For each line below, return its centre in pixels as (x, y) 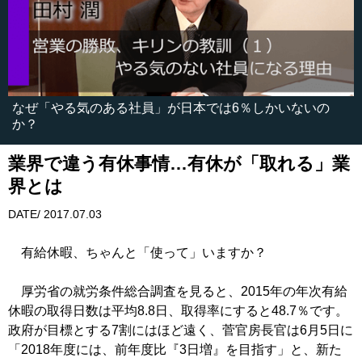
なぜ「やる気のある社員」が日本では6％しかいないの (171, 108)
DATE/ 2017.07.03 (55, 215)
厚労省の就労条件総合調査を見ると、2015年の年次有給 (178, 292)
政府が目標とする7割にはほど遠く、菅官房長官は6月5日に (181, 330)
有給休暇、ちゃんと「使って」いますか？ (137, 253)
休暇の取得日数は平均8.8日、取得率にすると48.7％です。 (178, 311)
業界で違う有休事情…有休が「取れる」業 (179, 164)
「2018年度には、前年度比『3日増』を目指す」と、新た (175, 350)
